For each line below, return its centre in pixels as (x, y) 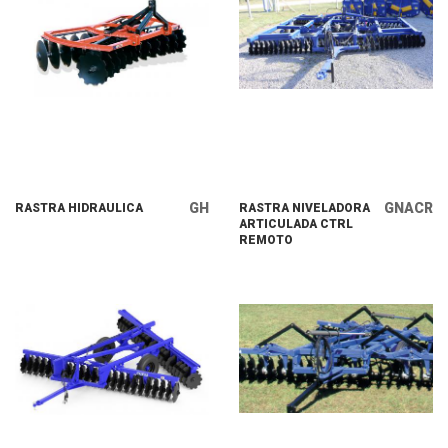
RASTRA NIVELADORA (304, 208)
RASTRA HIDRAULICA (79, 208)
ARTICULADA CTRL (296, 224)
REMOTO (266, 240)
